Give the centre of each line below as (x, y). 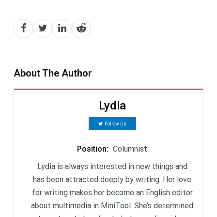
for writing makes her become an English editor (112, 192)
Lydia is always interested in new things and (112, 166)
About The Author (53, 73)
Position (92, 149)
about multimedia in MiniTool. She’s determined (112, 205)
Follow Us (115, 124)
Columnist (130, 149)
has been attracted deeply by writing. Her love (112, 179)
